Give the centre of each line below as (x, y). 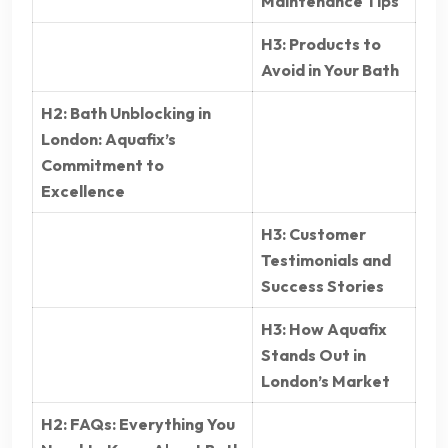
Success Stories (322, 286)
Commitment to (102, 165)
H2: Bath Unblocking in (126, 113)
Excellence (83, 191)
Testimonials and (326, 260)
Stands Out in (313, 355)
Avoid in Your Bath (330, 70)
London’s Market (325, 381)
